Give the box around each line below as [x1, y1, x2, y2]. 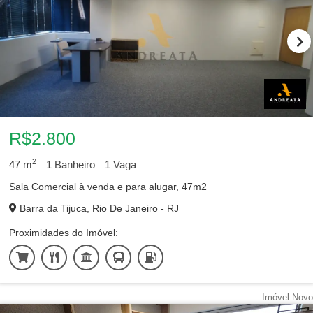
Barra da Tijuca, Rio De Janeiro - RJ [17, 203, 179, 214]
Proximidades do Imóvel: [9, 227, 118, 238]
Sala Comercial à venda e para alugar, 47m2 [9, 181, 207, 192]
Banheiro [52, 159, 95, 170]
